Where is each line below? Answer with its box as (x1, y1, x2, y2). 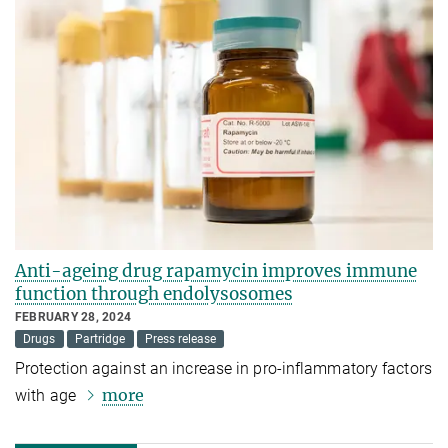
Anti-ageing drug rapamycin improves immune (15, 260, 417, 283)
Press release (144, 332, 216, 347)
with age (15, 385, 80, 405)
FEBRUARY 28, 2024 (15, 310, 132, 325)
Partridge (75, 332, 126, 347)
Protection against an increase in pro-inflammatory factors (15, 358, 432, 378)
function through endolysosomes (15, 283, 293, 306)
